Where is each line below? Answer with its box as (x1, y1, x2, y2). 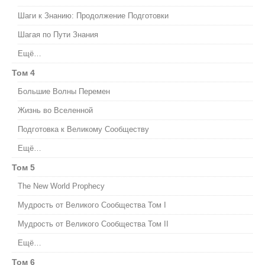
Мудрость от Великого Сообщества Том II (18, 219, 169, 229)
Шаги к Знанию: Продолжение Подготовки (18, 11, 169, 21)
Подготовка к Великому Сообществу (18, 125, 149, 134)
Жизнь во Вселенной (18, 106, 93, 115)
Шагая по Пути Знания (18, 30, 98, 40)
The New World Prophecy (18, 182, 105, 191)
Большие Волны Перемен (18, 87, 110, 96)
